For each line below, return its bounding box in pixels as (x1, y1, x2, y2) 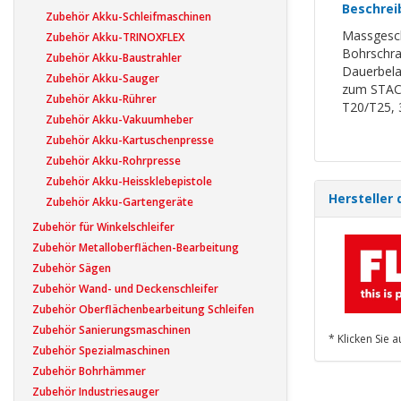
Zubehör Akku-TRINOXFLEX (46, 29, 184, 45)
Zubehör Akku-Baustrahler (46, 49, 182, 65)
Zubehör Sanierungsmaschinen (32, 321, 191, 337)
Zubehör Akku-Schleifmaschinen (46, 8, 211, 24)
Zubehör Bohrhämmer (32, 363, 146, 379)
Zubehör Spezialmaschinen (32, 342, 170, 358)
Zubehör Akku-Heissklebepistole (46, 173, 212, 189)
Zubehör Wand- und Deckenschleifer (32, 280, 218, 296)
